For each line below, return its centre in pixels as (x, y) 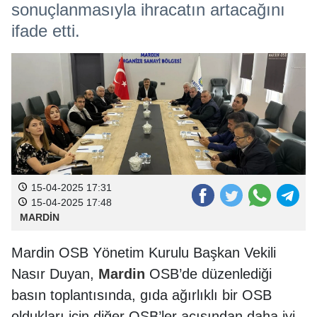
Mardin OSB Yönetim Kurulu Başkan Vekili (144, 252)
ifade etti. (46, 31)
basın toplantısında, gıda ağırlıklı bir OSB (142, 295)
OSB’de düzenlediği (208, 273)
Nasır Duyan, (55, 273)
